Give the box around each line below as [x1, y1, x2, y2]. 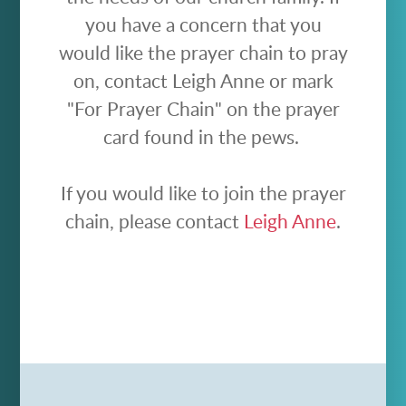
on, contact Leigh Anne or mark [72, 72, 333, 92]
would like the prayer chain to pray [58, 43, 348, 63]
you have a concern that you [84, 15, 322, 35]
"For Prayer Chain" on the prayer [66, 100, 340, 120]
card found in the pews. [102, 128, 304, 148]
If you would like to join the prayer [60, 184, 346, 204]
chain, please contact [65, 212, 244, 232]
